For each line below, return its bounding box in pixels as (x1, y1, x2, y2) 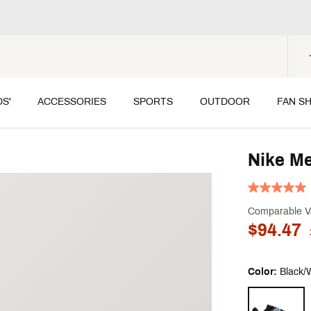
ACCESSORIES (37, 96, 107, 107)
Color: (247, 267, 280, 277)
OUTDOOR (199, 96, 250, 107)
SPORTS (133, 96, 174, 107)
